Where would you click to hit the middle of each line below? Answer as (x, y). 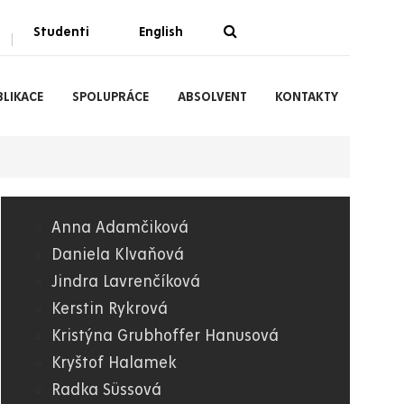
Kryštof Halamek (114, 363)
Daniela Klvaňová (118, 255)
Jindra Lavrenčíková (126, 282)
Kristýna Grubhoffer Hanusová (165, 336)
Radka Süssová (106, 390)
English (161, 31)
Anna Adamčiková (120, 228)
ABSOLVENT (212, 96)
